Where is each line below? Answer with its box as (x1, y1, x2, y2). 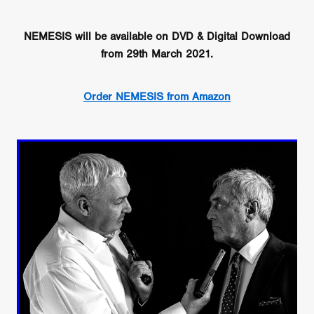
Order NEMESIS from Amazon (83, 90, 231, 103)
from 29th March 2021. (101, 47, 213, 60)
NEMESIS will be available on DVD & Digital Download (24, 29, 290, 43)
